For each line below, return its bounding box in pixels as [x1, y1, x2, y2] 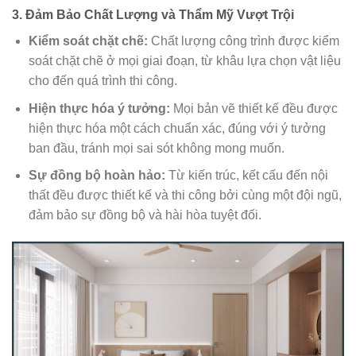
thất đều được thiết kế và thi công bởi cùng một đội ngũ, [28, 188, 342, 203]
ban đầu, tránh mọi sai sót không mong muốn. [28, 141, 284, 155]
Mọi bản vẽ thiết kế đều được [169, 101, 338, 115]
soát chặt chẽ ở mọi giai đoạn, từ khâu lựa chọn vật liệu [28, 54, 341, 68]
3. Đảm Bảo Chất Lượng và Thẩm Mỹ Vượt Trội [12, 8, 294, 22]
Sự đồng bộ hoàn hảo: [28, 168, 165, 183]
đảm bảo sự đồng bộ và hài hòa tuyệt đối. [28, 208, 261, 222]
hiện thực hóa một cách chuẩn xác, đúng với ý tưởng [28, 121, 326, 135]
